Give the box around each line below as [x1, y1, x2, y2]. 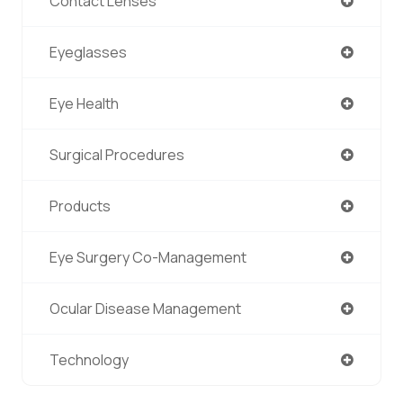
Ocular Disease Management [49, 298, 241, 318]
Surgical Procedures [49, 144, 184, 165]
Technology [49, 349, 129, 370]
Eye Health [49, 93, 119, 113]
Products [49, 195, 111, 216]
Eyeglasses [49, 41, 127, 62]
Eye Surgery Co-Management [49, 246, 246, 267]
